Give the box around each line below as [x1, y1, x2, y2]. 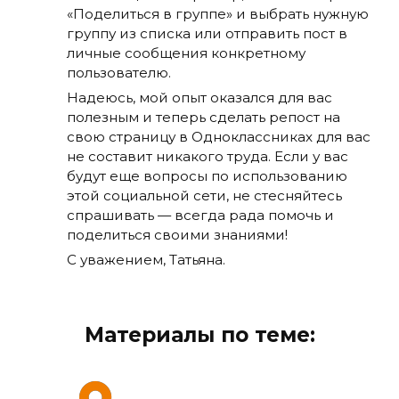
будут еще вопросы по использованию [67, 167, 347, 184]
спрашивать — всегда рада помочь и [67, 206, 334, 224]
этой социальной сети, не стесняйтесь [67, 186, 342, 204]
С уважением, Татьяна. [67, 251, 225, 269]
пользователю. [67, 63, 171, 81]
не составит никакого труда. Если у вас [67, 147, 348, 165]
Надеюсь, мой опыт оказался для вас [67, 88, 332, 106]
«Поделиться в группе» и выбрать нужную [67, 4, 369, 22]
